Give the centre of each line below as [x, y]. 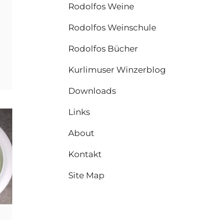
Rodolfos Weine [101, 6]
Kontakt [85, 154]
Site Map [87, 175]
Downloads [92, 91]
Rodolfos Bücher [103, 49]
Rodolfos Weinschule [112, 27]
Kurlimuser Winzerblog [117, 70]
